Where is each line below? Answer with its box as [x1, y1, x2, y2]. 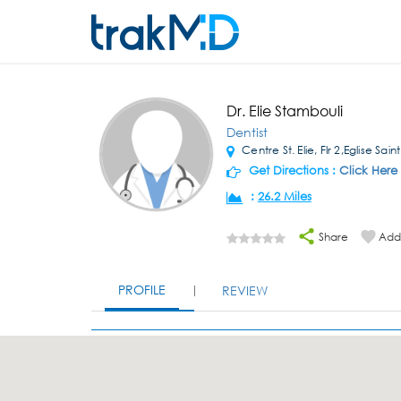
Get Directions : [244, 163, 339, 178]
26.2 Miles [257, 189, 311, 204]
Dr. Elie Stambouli [226, 101, 343, 120]
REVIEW [222, 282, 268, 299]
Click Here [338, 163, 397, 178]
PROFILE [118, 281, 166, 298]
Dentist [226, 124, 268, 141]
